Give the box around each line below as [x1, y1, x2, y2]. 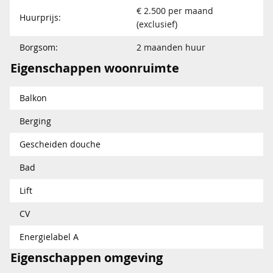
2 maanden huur [136, 41, 205, 53]
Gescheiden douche [19, 138, 101, 150]
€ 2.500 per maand [136, 4, 213, 16]
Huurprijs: [19, 11, 61, 23]
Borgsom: [19, 41, 58, 53]
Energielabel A [19, 230, 79, 243]
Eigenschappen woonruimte [10, 59, 179, 76]
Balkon [19, 91, 47, 104]
